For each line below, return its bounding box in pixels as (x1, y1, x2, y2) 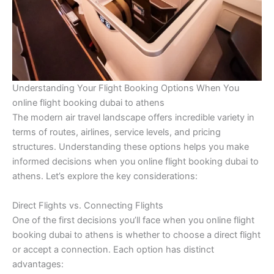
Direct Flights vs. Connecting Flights (12, 199, 163, 211)
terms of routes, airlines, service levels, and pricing (12, 127, 221, 138)
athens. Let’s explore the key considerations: (12, 171, 198, 182)
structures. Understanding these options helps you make (12, 141, 249, 153)
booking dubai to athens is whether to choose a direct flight (12, 229, 261, 240)
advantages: (12, 258, 64, 270)
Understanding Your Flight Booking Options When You (12, 83, 239, 94)
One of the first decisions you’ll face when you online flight (12, 214, 254, 226)
